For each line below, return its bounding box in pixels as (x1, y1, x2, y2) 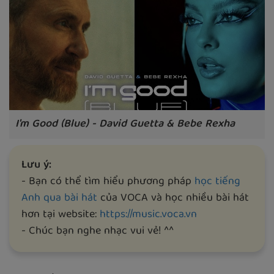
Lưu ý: (21, 155, 51, 175)
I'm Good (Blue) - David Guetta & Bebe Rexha (15, 114, 235, 134)
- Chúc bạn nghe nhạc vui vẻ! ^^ (21, 221, 174, 241)
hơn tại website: (21, 205, 100, 224)
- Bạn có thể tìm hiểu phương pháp (21, 172, 194, 191)
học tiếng (194, 172, 240, 191)
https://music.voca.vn (100, 205, 197, 224)
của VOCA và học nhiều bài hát (97, 188, 249, 208)
